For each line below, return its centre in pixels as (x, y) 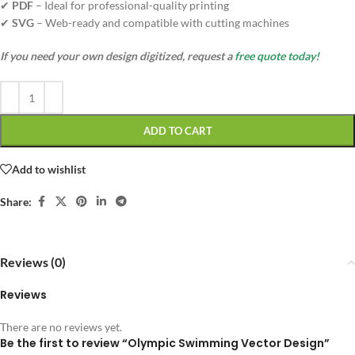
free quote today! (277, 56)
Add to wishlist (49, 169)
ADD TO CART (177, 131)
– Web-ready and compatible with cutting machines (162, 23)
